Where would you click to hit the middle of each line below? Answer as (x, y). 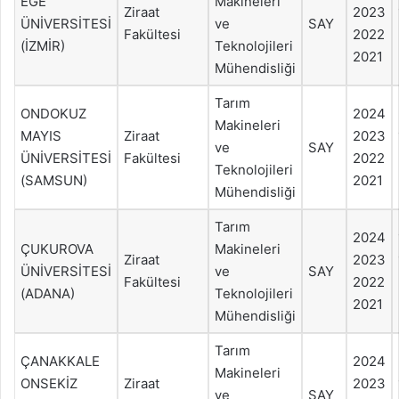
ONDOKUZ (53, 113)
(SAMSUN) (54, 180)
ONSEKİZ (49, 383)
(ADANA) (48, 293)
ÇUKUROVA (57, 248)
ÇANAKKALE (60, 361)
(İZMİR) (43, 45)
